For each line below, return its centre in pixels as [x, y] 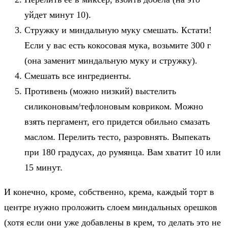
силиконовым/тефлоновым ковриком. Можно [114, 106]
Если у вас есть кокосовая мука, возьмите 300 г [118, 45]
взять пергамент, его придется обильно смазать [117, 121]
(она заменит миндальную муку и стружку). [111, 60]
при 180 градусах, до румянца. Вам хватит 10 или [123, 152]
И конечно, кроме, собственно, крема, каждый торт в [109, 192]
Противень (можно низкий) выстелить [100, 91]
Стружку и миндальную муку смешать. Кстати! [118, 30]
